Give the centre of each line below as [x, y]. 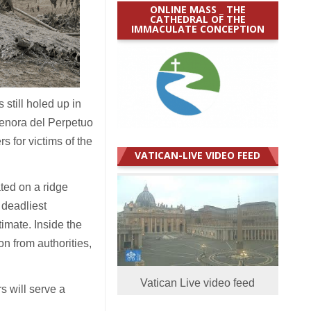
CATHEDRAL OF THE [197, 19]
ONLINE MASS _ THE [197, 9]
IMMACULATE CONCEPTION [197, 28]
